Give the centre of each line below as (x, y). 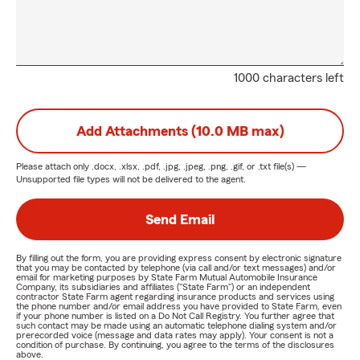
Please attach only (54, 166)
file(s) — (288, 166)
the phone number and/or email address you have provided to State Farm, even (179, 306)
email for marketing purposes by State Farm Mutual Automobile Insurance (167, 277)
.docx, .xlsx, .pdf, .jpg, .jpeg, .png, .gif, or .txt (181, 166)
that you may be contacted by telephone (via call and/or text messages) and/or (176, 268)
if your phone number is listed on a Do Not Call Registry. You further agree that (175, 316)
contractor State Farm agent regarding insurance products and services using (175, 297)
